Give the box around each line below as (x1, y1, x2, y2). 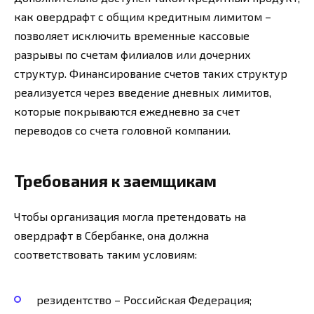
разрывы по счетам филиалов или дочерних (14, 47, 251, 61)
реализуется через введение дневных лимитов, (14, 85, 271, 99)
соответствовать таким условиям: (14, 247, 197, 261)
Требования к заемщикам (14, 170, 217, 191)
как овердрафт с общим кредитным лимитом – (14, 9, 271, 23)
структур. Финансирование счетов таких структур (14, 66, 287, 80)
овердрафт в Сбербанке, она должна (14, 228, 209, 242)
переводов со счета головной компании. (14, 123, 231, 137)
